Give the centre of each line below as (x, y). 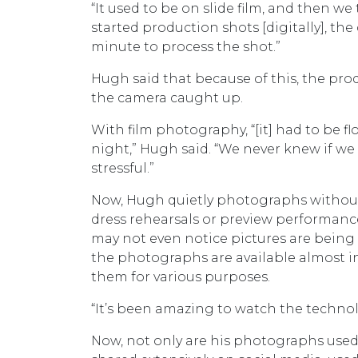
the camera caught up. (169, 98)
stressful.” (123, 168)
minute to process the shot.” (186, 47)
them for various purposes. (181, 277)
